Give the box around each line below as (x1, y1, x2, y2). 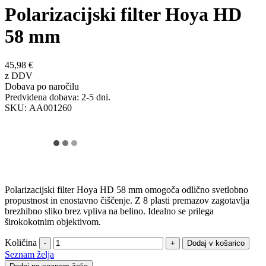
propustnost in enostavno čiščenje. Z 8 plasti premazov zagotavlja (5, 195, 249, 205)
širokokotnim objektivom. (5, 216, 101, 227)
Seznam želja (5, 249, 54, 259)
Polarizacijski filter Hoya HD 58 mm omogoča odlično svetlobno (5, 184, 248, 195)
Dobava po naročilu (5, 81, 79, 91)
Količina (5, 237, 37, 248)
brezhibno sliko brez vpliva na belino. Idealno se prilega (5, 205, 214, 216)
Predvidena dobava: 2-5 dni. (5, 91, 110, 102)
